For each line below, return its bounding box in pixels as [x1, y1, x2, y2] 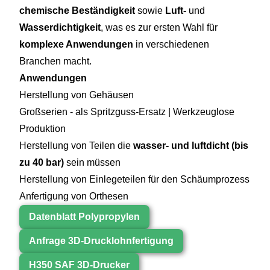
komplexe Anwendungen [19, 39, 133, 49]
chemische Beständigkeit [19, 5, 135, 16]
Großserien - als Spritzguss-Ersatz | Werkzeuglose [19, 106, 234, 117]
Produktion [19, 123, 66, 134]
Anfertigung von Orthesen [19, 190, 128, 201]
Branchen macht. [19, 55, 92, 66]
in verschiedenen [133, 39, 209, 49]
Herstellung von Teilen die [19, 140, 133, 151]
